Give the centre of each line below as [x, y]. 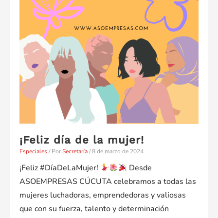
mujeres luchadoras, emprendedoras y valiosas [103, 195]
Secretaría [75, 152]
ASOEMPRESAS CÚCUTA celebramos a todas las [108, 182]
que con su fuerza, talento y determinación [94, 209]
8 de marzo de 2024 [118, 152]
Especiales [33, 152]
